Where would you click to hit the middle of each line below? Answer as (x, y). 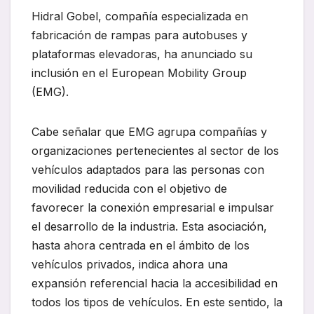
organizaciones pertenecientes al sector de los (155, 151)
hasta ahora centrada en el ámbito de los (141, 246)
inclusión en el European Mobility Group (139, 73)
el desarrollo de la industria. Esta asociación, (149, 227)
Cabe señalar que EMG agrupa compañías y (149, 132)
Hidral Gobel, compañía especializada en (140, 16)
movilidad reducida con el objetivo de (129, 189)
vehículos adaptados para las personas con (148, 170)
